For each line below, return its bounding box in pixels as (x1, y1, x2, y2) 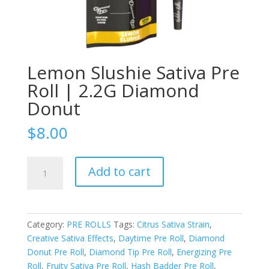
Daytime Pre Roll (118, 232, 184, 244)
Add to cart (88, 163, 151, 180)
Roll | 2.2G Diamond (26, 78, 199, 103)
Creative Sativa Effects (26, 232, 113, 244)
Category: (26, 219, 67, 231)
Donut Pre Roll (26, 246, 84, 258)
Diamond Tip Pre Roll (88, 246, 172, 258)
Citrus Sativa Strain (136, 219, 210, 231)
